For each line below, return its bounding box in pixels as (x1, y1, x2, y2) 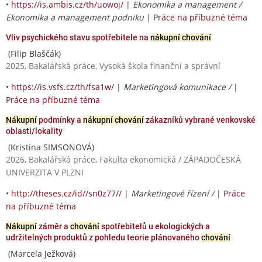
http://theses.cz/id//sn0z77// (11, 187, 122, 199)
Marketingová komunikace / (123, 81, 233, 92)
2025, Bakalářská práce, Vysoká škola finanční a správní (6, 60, 220, 71)
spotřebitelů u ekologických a (99, 221, 210, 231)
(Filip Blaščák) (6, 47, 61, 59)
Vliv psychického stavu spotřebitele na (6, 32, 150, 42)
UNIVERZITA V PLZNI (6, 166, 84, 178)
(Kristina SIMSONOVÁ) (6, 141, 94, 153)
